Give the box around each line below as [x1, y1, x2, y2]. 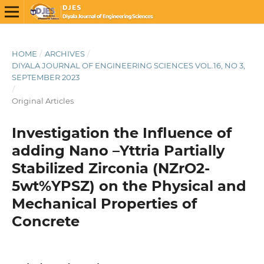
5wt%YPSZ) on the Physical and [11, 177, 246, 194]
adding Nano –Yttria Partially [11, 141, 225, 159]
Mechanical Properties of [11, 194, 197, 212]
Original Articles [11, 95, 74, 105]
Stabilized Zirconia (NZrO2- [11, 159, 210, 177]
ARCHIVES [44, 48, 85, 58]
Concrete [11, 212, 80, 230]
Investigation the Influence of [11, 124, 232, 141]
